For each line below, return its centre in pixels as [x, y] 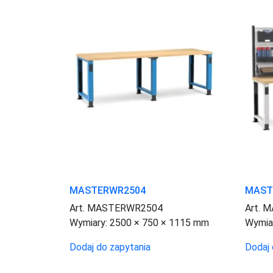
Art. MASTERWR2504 [116, 208]
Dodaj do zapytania [110, 247]
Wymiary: [90, 223]
